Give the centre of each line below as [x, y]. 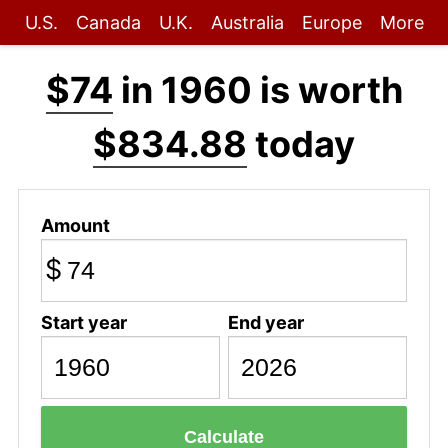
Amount [75, 225]
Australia [247, 22]
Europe [331, 22]
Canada [108, 22]
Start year [83, 322]
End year [265, 322]
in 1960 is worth [257, 90]
